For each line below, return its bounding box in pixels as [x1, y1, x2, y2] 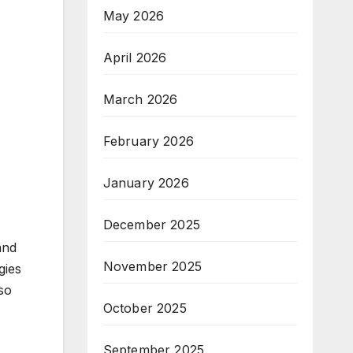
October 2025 [102, 300, 187, 316]
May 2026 [102, 8, 165, 24]
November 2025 [102, 258, 203, 274]
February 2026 [102, 133, 195, 149]
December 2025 [102, 217, 201, 232]
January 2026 [102, 175, 189, 191]
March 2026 [102, 91, 178, 107]
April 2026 [102, 50, 167, 65]
